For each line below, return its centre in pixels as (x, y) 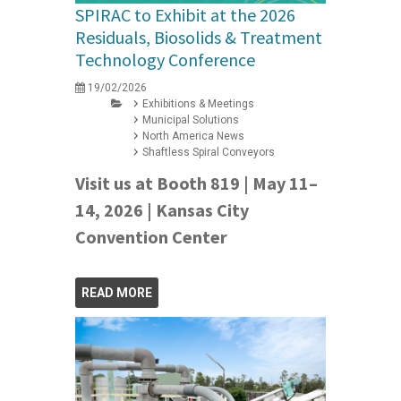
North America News (193, 136)
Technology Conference (165, 59)
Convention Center (151, 236)
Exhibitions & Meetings (198, 103)
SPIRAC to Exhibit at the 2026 (185, 14)
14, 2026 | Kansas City (162, 209)
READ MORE (117, 292)
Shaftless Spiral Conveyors (209, 152)
